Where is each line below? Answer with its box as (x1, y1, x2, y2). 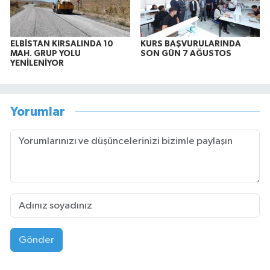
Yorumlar (10, 105, 65, 118)
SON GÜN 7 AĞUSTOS (140, 49, 231, 58)
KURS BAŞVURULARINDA (140, 40, 241, 49)
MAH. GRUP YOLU (10, 49, 81, 58)
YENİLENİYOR (10, 59, 64, 68)
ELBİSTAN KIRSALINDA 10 (10, 40, 113, 49)
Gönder (18, 234, 54, 245)
